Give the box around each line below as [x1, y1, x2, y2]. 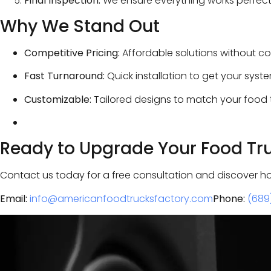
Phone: [213, 191, 245, 206]
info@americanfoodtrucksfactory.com [30, 191, 213, 206]
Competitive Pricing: [24, 45, 120, 60]
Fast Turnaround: [24, 69, 105, 83]
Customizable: [24, 92, 91, 106]
